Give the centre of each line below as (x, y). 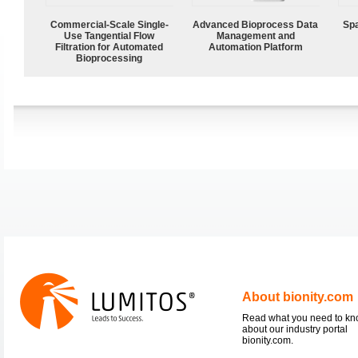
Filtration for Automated (109, 47)
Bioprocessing (109, 58)
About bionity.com (298, 296)
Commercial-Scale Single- (109, 24)
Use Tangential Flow (109, 36)
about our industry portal (295, 329)
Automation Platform (256, 47)
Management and (256, 36)
